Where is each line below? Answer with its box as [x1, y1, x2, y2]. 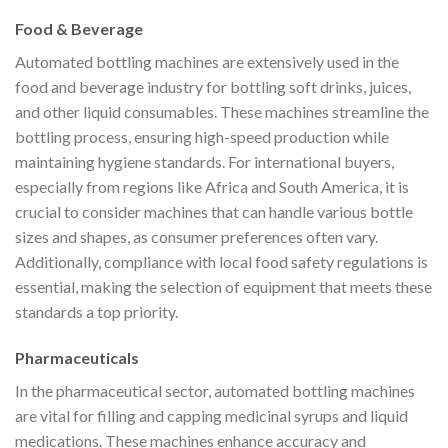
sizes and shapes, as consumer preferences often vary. [15, 226, 378, 246]
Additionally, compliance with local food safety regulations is [15, 251, 428, 271]
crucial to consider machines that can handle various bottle [15, 201, 413, 221]
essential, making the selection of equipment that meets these [15, 276, 432, 296]
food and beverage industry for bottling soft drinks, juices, [15, 76, 411, 96]
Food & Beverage [15, 18, 143, 38]
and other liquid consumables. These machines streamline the [15, 101, 429, 121]
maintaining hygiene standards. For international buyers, [15, 151, 394, 171]
